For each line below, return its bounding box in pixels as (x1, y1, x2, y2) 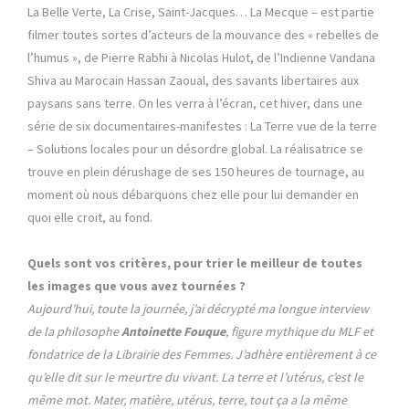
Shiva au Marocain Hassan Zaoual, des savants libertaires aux (27, 72, 359, 89)
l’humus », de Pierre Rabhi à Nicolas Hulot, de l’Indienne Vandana (27, 49, 375, 67)
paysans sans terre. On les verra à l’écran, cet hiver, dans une (27, 95, 362, 112)
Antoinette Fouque (121, 323, 225, 341)
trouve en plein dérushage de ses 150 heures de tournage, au (27, 163, 364, 181)
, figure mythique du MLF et (225, 323, 373, 341)
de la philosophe (27, 323, 121, 341)
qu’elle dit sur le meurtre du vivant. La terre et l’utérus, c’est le (27, 369, 363, 386)
